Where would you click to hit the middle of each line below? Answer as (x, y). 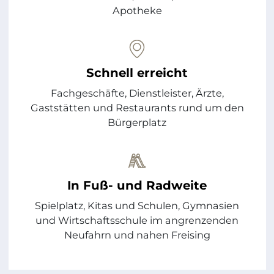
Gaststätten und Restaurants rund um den (137, 108)
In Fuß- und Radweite (137, 185)
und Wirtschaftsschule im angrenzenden (137, 220)
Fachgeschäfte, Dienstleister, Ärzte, (137, 93)
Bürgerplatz (137, 123)
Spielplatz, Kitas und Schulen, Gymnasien (137, 205)
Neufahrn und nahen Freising (137, 235)
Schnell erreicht (137, 73)
